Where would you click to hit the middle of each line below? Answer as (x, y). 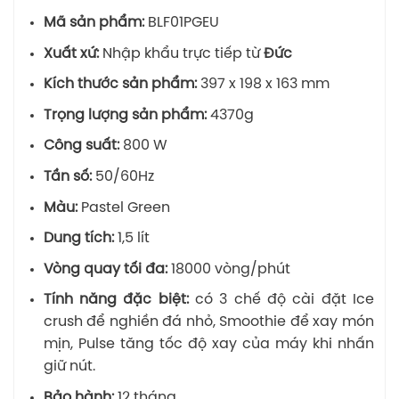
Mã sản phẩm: (94, 22)
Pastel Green (123, 208)
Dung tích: (78, 239)
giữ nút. (69, 367)
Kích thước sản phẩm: (120, 85)
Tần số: (69, 176)
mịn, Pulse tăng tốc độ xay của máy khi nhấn (208, 345)
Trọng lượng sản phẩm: (125, 115)
